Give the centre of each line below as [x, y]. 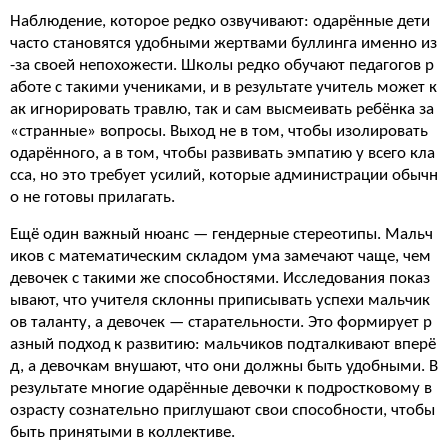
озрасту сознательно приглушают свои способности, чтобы [222, 410]
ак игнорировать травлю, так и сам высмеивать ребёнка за [222, 109]
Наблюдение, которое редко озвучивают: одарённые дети [220, 21]
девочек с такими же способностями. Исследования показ [220, 278]
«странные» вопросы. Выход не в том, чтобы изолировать [219, 131]
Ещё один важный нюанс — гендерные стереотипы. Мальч [221, 234]
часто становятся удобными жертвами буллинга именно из [223, 43]
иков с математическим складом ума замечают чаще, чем [220, 256]
